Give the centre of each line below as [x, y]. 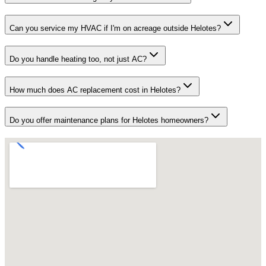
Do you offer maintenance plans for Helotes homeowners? [109, 121]
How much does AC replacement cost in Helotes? [95, 90]
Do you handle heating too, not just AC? [78, 59]
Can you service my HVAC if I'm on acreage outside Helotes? [115, 28]
